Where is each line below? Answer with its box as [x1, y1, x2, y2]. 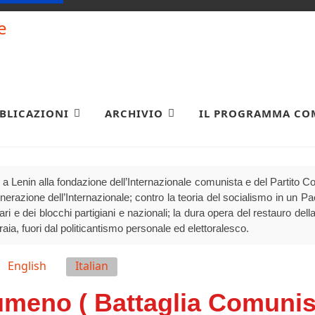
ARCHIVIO [105, 105, 163, 120]
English [8, 257, 46, 274]
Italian [75, 257, 108, 274]
